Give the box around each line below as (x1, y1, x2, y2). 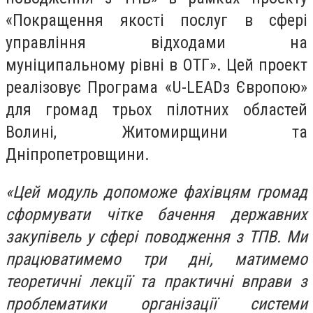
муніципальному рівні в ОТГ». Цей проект (6, 55, 307, 75)
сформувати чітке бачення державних (6, 204, 307, 224)
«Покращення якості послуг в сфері (6, 10, 307, 30)
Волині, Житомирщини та (6, 122, 307, 142)
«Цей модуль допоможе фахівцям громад (6, 182, 307, 202)
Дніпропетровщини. (6, 145, 150, 164)
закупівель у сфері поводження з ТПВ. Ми (6, 226, 307, 247)
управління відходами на (6, 33, 307, 52)
